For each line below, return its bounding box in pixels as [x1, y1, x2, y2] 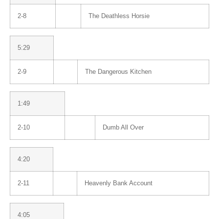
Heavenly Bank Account [85, 179, 153, 187]
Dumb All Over [103, 124, 144, 131]
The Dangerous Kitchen [85, 68, 152, 75]
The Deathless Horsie [88, 12, 150, 20]
